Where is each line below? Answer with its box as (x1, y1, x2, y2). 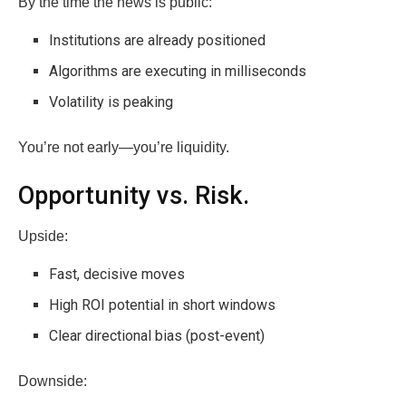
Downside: (18, 372, 87, 389)
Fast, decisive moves (49, 265, 186, 283)
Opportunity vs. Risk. (18, 181, 249, 211)
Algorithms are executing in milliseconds (49, 62, 307, 80)
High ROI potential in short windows (49, 295, 276, 314)
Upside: (18, 227, 68, 244)
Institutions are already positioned (49, 31, 266, 49)
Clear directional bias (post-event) (49, 326, 266, 344)
